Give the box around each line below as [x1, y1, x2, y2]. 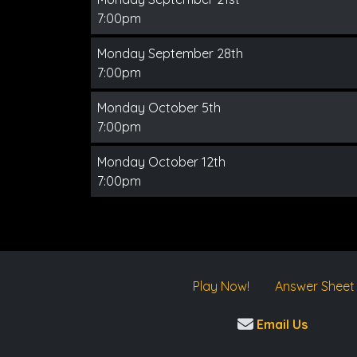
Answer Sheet [274, 278, 355, 294]
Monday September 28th [97, 45, 243, 61]
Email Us [253, 316, 308, 332]
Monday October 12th [97, 154, 226, 170]
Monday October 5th [97, 100, 221, 116]
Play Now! [192, 278, 249, 294]
